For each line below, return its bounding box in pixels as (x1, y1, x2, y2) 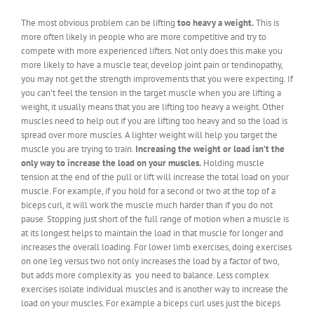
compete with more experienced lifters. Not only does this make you (21, 44, 282, 57)
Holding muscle (201, 156, 264, 169)
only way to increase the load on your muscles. (21, 156, 201, 169)
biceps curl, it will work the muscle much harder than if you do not (21, 198, 273, 211)
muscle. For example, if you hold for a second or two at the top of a (21, 184, 275, 197)
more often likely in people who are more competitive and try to (21, 30, 266, 43)
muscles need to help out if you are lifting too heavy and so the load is (21, 114, 287, 127)
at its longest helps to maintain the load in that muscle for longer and (21, 226, 283, 239)
